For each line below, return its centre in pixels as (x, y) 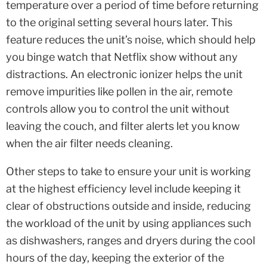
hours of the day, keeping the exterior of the (115, 258)
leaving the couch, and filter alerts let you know (123, 126)
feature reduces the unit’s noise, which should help (131, 40)
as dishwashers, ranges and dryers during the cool (131, 241)
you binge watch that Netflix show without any (122, 57)
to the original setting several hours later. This (119, 23)
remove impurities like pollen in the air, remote (119, 92)
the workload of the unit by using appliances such (129, 223)
